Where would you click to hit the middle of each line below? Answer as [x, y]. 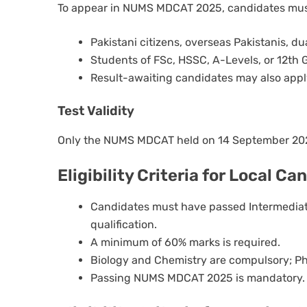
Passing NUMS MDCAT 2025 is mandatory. [198, 278]
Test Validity [96, 111]
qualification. [124, 225]
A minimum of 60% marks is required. [185, 243]
